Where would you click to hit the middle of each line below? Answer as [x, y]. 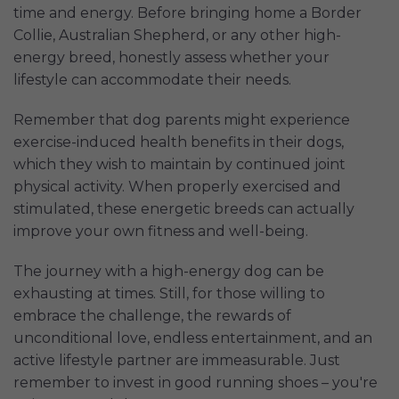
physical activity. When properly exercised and [177, 187]
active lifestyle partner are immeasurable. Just [177, 361]
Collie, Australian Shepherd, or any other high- [177, 36]
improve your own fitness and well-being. [161, 232]
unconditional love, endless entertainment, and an [193, 338]
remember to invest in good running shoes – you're [195, 383]
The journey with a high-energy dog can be [169, 272]
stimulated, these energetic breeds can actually [184, 209]
